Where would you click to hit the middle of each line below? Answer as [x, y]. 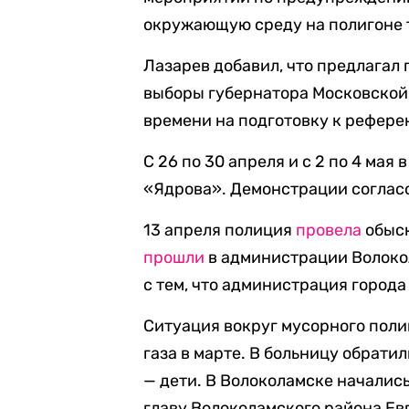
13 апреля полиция [220, 230]
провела [329, 230]
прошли [174, 257]
